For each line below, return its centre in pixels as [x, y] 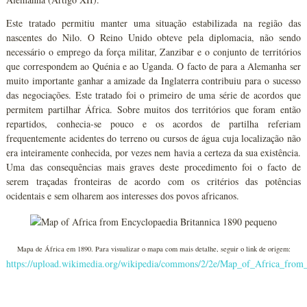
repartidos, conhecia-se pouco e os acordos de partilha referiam [153, 123]
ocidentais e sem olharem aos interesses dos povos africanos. [123, 195]
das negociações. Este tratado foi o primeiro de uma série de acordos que [153, 95]
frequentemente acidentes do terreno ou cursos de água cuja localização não [153, 138]
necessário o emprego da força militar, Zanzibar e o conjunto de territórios [153, 51]
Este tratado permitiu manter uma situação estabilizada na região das [153, 23]
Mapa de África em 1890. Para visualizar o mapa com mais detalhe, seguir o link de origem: [153, 249]
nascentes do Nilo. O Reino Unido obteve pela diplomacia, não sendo [153, 37]
